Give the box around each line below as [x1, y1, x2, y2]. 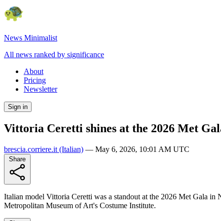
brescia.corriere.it [4, 145, 57, 153]
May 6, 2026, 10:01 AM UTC [95, 145, 189, 153]
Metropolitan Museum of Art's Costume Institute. [4, 201, 156, 210]
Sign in [8, 103, 28, 110]
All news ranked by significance [4, 50, 104, 59]
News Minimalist [4, 34, 57, 42]
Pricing [24, 76, 46, 84]
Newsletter [24, 85, 57, 93]
